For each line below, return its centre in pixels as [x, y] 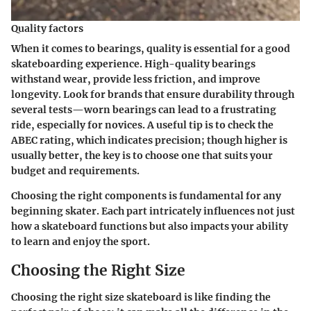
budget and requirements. [75, 171]
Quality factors [47, 29]
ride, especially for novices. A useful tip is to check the [142, 125]
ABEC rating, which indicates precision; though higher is [149, 141]
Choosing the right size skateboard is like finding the [141, 297]
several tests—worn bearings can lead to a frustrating [144, 110]
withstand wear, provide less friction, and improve [136, 79]
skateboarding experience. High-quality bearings [133, 64]
